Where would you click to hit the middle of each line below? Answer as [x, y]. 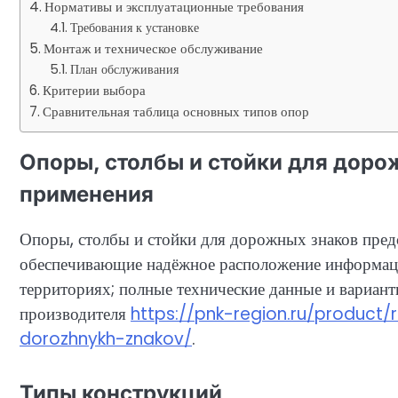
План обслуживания [124, 69]
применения [87, 194]
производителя [75, 314]
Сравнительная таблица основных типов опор [176, 111]
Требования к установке [134, 28]
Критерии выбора [95, 90]
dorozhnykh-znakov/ [106, 339]
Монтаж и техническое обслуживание [154, 48]
